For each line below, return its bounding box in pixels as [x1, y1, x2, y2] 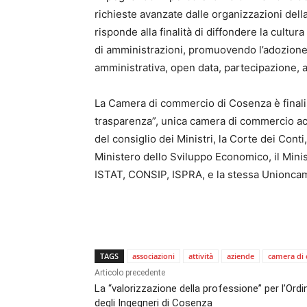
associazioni [132, 251, 175, 262]
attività [188, 251, 213, 262]
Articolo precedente [95, 268, 165, 278]
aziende [227, 251, 254, 262]
